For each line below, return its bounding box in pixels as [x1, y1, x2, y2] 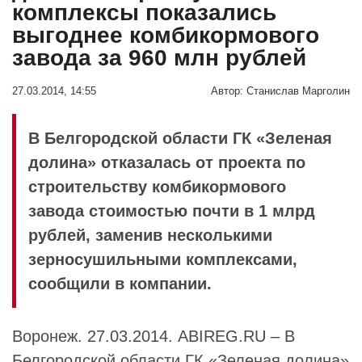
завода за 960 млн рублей [12, 44, 306, 70]
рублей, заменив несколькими [28, 225, 272, 244]
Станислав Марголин [246, 85, 350, 97]
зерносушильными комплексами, [28, 250, 297, 268]
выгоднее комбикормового [12, 22, 319, 48]
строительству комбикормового [28, 177, 286, 196]
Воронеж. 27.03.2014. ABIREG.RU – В [12, 326, 295, 345]
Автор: [211, 85, 243, 97]
